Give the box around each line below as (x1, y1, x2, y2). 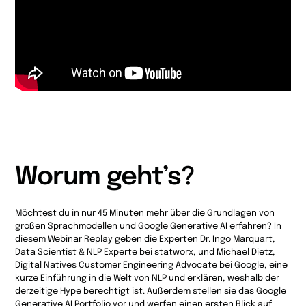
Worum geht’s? (15, 164, 195, 191)
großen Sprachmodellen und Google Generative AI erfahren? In (15, 221, 282, 231)
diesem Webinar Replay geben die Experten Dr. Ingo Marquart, (15, 234, 276, 244)
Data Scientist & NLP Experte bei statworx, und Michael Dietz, (15, 247, 276, 257)
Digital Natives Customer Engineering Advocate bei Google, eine (15, 260, 288, 270)
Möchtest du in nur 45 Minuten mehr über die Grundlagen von (15, 208, 275, 218)
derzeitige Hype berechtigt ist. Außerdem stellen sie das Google (15, 286, 287, 296)
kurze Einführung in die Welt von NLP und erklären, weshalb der (15, 273, 280, 283)
